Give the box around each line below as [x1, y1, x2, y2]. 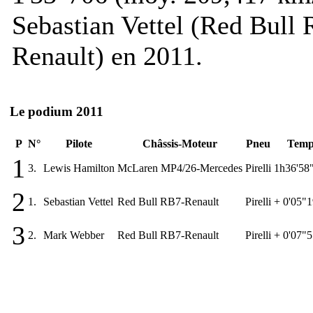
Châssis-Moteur [143, 137, 217, 150]
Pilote [66, 137, 92, 150]
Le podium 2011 [10, 104, 103, 119]
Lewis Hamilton [43, 161, 115, 174]
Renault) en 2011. [12, 41, 203, 71]
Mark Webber [43, 228, 104, 241]
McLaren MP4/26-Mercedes [117, 161, 242, 174]
